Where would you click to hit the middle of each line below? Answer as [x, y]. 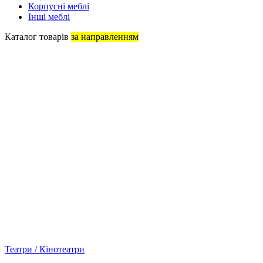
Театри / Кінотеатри [45, 249]
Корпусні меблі [59, 6]
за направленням [105, 37]
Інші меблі [49, 17]
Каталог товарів [38, 37]
